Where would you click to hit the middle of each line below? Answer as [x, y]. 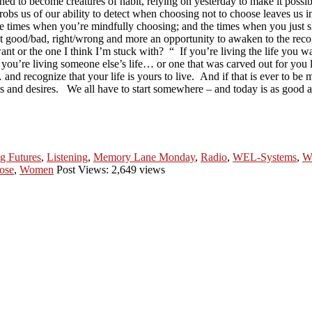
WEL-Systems [265, 157]
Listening [67, 157]
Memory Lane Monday [144, 157]
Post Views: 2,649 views [109, 169]
